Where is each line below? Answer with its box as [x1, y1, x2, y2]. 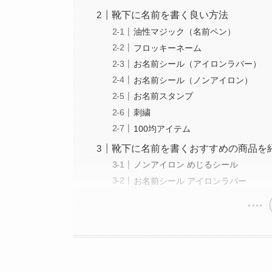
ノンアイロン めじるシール [134, 160, 239, 170]
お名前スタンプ [134, 91, 194, 101]
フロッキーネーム [134, 42, 202, 53]
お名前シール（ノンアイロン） [134, 75, 253, 85]
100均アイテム [134, 123, 191, 134]
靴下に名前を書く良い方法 [112, 10, 229, 21]
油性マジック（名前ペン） [134, 26, 236, 36]
